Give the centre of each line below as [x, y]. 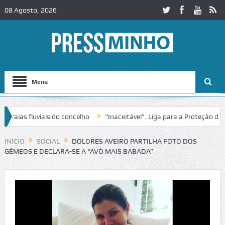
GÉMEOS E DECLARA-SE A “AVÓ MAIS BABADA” [79, 151]
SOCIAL [48, 141]
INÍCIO [14, 141]
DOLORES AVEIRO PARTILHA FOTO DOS [134, 141]
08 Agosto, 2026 [30, 10]
